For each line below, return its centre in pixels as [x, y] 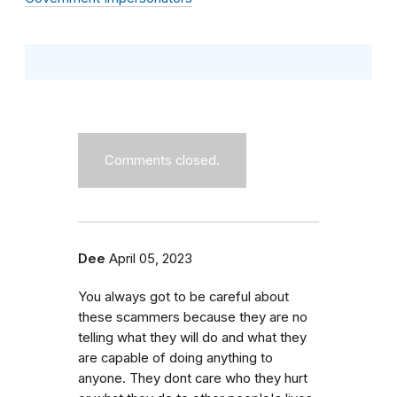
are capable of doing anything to [175, 358]
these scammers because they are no [193, 318]
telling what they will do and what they [192, 338]
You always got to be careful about [183, 297]
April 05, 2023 [151, 259]
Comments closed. [162, 161]
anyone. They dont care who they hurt [193, 379]
